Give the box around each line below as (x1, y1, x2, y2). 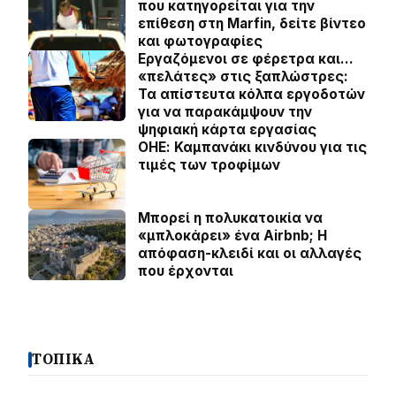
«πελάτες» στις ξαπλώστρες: (138, 68, 348, 85)
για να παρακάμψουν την (138, 103, 312, 120)
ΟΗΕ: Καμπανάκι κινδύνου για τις (138, 139, 367, 156)
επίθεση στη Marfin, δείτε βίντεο (138, 15, 366, 32)
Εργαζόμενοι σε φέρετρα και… (138, 50, 354, 67)
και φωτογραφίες (138, 33, 263, 49)
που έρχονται (138, 263, 233, 279)
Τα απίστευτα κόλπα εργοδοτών (138, 86, 365, 103)
